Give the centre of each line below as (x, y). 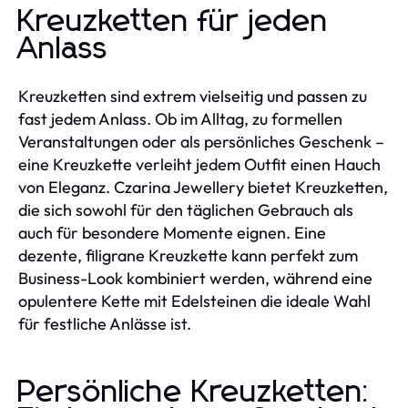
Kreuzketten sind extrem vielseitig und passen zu (193, 97)
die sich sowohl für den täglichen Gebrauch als (186, 210)
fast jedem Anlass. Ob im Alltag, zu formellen (180, 119)
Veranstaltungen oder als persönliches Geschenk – (201, 142)
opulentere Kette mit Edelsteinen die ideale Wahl (194, 301)
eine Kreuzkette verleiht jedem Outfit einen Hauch (199, 165)
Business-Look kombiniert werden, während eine (195, 279)
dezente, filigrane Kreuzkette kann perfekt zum (188, 256)
